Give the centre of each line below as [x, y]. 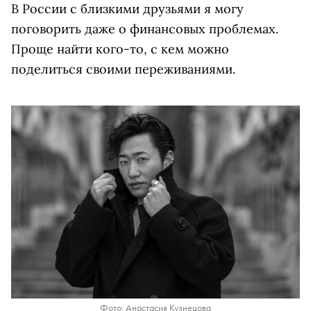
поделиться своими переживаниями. [123, 69]
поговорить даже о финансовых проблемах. [145, 29]
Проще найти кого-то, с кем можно [120, 49]
